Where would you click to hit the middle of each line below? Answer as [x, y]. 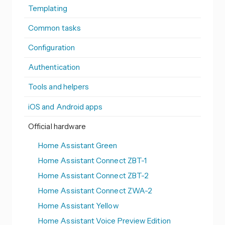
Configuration [51, 48]
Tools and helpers [59, 87]
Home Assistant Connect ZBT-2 [94, 175]
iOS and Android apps [66, 106]
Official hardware [57, 126]
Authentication [54, 67]
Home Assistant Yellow [79, 205]
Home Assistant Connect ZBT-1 [93, 160]
